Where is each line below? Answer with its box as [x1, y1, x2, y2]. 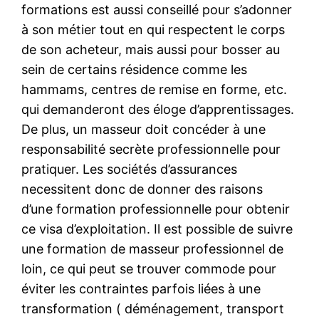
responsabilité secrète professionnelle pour [21, 141, 281, 157]
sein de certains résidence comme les [21, 61, 248, 77]
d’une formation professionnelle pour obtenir [21, 201, 291, 216]
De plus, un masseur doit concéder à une [21, 121, 266, 137]
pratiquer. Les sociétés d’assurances [21, 161, 238, 177]
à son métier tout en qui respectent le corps [21, 21, 286, 37]
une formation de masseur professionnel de [21, 241, 284, 256]
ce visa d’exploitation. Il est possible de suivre [21, 221, 293, 236]
